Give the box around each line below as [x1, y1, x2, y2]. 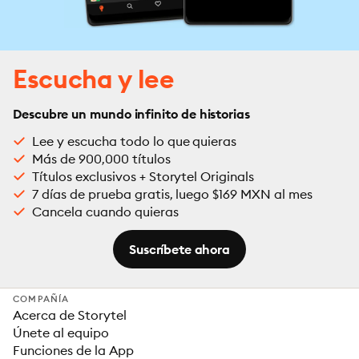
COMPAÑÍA [13, 293, 70, 305]
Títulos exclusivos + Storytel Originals [32, 168, 255, 184]
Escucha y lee [13, 63, 175, 95]
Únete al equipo [13, 325, 109, 341]
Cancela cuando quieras [32, 204, 179, 220]
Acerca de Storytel [13, 307, 127, 323]
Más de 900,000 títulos [32, 151, 171, 167]
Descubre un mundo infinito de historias [13, 106, 250, 122]
